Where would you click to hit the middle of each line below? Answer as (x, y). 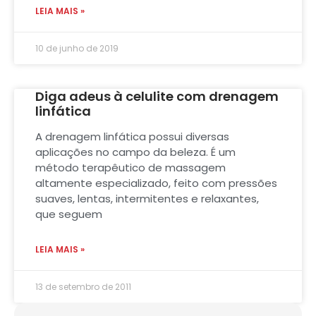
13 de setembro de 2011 (83, 286)
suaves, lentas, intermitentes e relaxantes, (147, 198)
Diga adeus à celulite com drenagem (157, 96)
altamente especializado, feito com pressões (156, 183)
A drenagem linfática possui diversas (132, 136)
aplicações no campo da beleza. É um (135, 152)
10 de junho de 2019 (77, 48)
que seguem (69, 214)
